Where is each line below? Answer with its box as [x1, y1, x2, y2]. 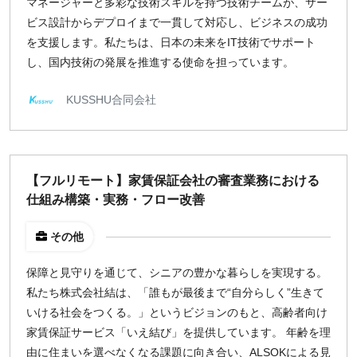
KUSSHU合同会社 [66, 92, 156, 106]
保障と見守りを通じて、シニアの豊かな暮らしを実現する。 [26, 266, 328, 279]
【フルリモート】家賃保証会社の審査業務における [26, 174, 320, 187]
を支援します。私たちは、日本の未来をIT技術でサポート [26, 36, 316, 49]
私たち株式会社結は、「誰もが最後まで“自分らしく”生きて [26, 286, 324, 299]
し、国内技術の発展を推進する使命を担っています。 [26, 56, 294, 69]
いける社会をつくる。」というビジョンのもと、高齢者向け [26, 306, 328, 319]
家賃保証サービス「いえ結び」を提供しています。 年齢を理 [26, 326, 331, 339]
